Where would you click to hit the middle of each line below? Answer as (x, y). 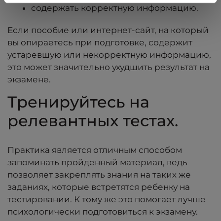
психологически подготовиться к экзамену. (103, 211)
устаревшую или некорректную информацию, (109, 55)
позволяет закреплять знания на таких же (99, 174)
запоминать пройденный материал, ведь (97, 162)
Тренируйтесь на (78, 102)
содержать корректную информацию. (115, 8)
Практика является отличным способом (95, 150)
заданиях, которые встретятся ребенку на (99, 187)
